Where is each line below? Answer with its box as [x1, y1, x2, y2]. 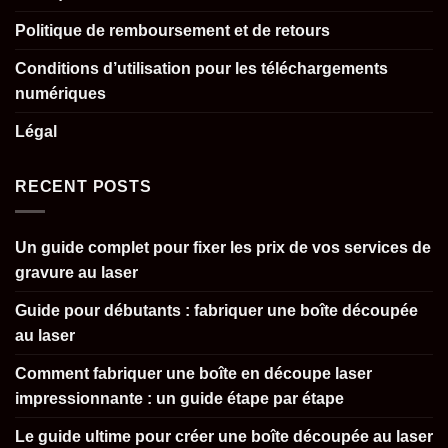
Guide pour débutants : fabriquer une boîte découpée [15, 301, 418, 319]
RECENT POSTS [15, 178, 152, 196]
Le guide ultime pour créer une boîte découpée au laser [15, 427, 433, 445]
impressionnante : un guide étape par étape [15, 389, 344, 407]
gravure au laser [15, 263, 138, 281]
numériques [15, 85, 106, 103]
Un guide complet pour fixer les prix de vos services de [15, 238, 431, 256]
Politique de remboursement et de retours [15, 22, 330, 40]
